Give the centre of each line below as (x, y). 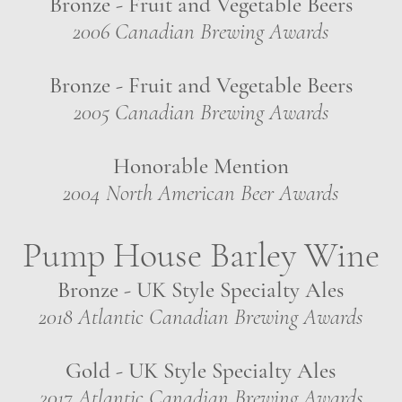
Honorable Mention (201, 166)
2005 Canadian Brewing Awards (201, 112)
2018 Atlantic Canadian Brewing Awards (201, 317)
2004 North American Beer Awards (201, 193)
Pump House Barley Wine (201, 255)
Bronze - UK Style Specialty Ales (201, 290)
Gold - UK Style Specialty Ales (201, 371)
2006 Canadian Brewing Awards (201, 31)
